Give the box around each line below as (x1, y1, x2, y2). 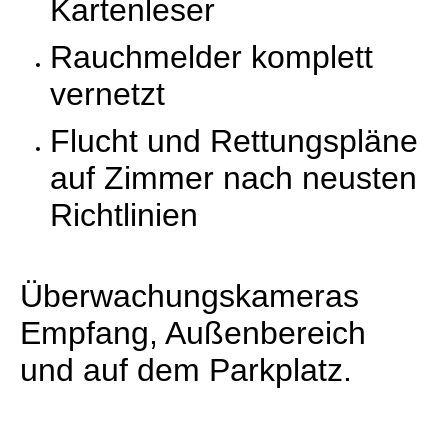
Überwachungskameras (20, 277, 359, 314)
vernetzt (50, 75, 165, 112)
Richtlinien (50, 196, 198, 233)
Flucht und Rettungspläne (50, 122, 418, 159)
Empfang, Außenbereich (20, 314, 366, 351)
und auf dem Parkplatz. (20, 351, 352, 388)
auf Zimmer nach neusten (50, 159, 417, 196)
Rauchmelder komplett (50, 38, 373, 75)
